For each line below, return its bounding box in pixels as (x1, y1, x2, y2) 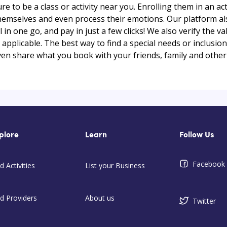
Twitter (192, 196, 216, 206)
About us (85, 193, 115, 203)
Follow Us (179, 131, 214, 139)
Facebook (192, 159, 225, 169)
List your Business (85, 160, 145, 170)
